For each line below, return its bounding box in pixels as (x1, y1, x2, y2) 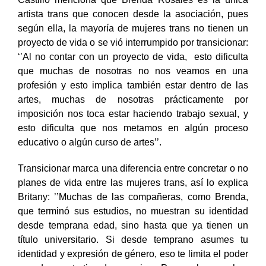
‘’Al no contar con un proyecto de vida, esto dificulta (18, 64, 248, 74)
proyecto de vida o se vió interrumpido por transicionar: (18, 49, 248, 60)
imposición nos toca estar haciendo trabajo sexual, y (18, 121, 248, 131)
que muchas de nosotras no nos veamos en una (18, 78, 248, 88)
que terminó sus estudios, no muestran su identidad (18, 218, 248, 229)
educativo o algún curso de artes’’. (18, 149, 161, 160)
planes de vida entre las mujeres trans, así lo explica (18, 189, 248, 200)
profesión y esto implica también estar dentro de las (18, 92, 248, 103)
